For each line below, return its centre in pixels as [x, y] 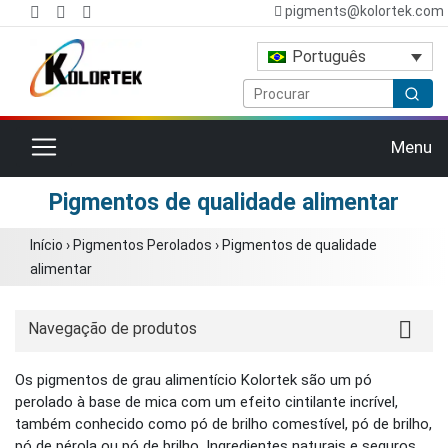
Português [329, 57]
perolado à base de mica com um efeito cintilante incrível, [206, 401]
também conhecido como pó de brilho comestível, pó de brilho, [223, 423]
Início [46, 244]
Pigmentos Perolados [142, 244]
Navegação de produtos [112, 328]
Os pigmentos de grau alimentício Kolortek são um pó [193, 379]
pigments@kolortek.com [362, 11]
